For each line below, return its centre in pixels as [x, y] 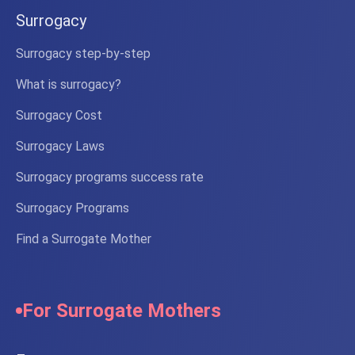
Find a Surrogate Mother [84, 239]
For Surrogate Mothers [122, 311]
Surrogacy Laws [60, 147]
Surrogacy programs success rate [110, 177]
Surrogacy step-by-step [83, 54]
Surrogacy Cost [59, 116]
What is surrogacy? [69, 85]
